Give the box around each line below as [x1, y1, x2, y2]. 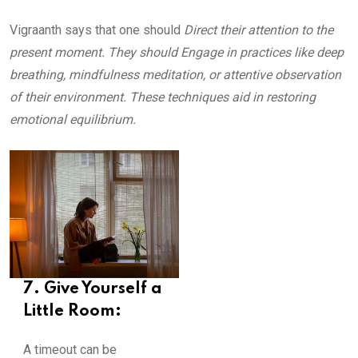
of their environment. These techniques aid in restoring [10, 89, 316, 105]
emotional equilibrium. [10, 112, 136, 128]
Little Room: [22, 303, 121, 320]
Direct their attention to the [184, 22, 333, 38]
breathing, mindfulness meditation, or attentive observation [10, 67, 341, 83]
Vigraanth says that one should [10, 22, 184, 38]
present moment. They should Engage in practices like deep [10, 45, 344, 61]
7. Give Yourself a [22, 280, 162, 297]
